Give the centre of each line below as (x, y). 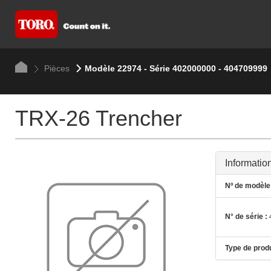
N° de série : (246, 217)
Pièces (55, 68)
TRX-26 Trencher (98, 118)
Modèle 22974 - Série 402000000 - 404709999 (176, 68)
